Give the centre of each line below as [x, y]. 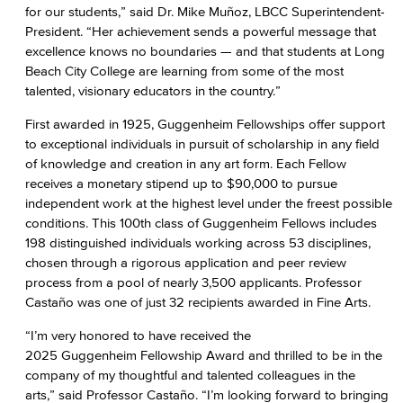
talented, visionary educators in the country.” [153, 90]
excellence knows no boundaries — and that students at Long [205, 51]
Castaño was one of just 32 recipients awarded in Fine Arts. [200, 302]
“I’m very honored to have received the [138, 335]
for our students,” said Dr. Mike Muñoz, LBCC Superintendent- [205, 11]
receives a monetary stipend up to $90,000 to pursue [181, 183]
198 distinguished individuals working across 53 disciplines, [198, 242]
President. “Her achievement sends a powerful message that [201, 31]
